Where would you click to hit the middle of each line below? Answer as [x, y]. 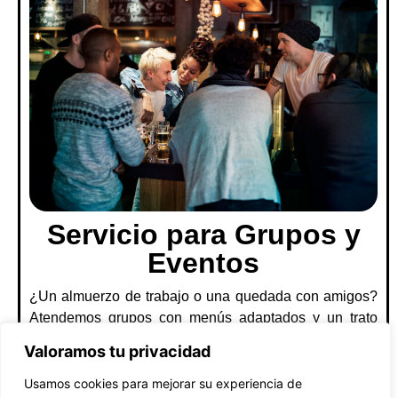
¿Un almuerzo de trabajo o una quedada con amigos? [203, 296]
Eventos [203, 263]
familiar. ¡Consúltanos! [99, 338]
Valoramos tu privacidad [117, 351]
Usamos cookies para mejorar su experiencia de [163, 383]
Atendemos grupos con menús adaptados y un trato [203, 317]
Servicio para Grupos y [203, 234]
